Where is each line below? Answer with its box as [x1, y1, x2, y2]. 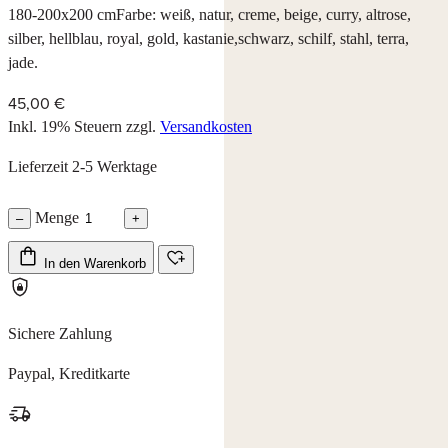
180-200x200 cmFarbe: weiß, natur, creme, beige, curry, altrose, [8, 6, 411, 24]
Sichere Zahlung [8, 325, 112, 343]
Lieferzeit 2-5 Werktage [8, 158, 157, 176]
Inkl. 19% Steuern [8, 118, 122, 136]
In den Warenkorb [44, 256, 146, 272]
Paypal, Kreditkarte [8, 365, 130, 383]
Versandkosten [160, 118, 252, 136]
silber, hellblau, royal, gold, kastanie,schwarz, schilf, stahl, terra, [8, 30, 409, 48]
